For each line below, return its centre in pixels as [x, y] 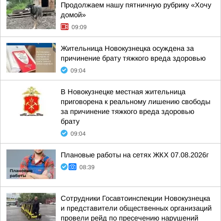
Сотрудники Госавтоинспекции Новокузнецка [135, 198]
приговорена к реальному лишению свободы [135, 102]
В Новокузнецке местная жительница [123, 92]
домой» [73, 15]
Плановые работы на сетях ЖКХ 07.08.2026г [135, 155]
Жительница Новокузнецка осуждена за [127, 48]
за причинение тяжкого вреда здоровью [128, 111]
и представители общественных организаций [136, 208]
